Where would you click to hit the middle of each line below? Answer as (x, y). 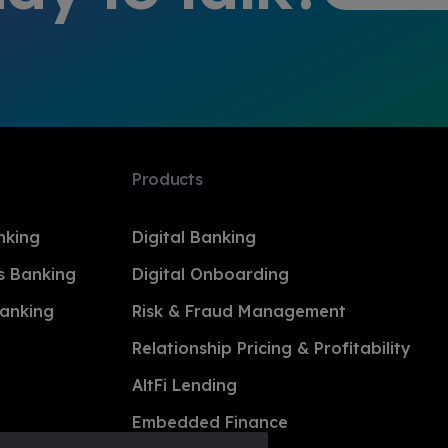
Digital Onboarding (210, 274)
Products (167, 179)
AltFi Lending (184, 385)
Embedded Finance (209, 422)
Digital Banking (193, 237)
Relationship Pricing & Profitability (271, 348)
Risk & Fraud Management (238, 311)
